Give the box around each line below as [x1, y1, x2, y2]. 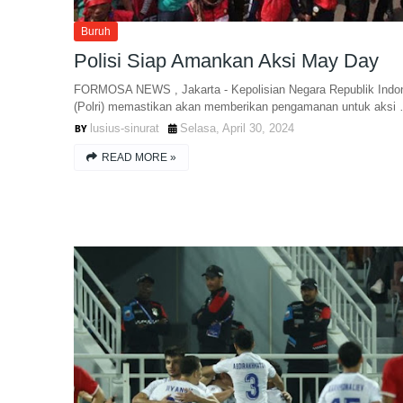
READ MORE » [102, 151, 176, 164]
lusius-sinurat [90, 121, 159, 135]
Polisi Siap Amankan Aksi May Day [74, 49, 379, 72]
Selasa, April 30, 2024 [180, 121, 294, 135]
